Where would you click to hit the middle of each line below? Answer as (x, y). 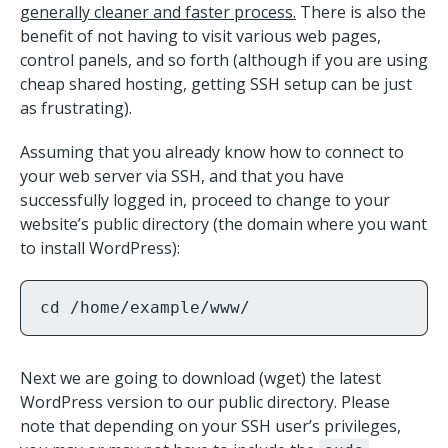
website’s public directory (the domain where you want (223, 224)
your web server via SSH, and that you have (182, 176)
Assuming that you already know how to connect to (212, 152)
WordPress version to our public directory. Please (205, 402)
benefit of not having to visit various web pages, (200, 36)
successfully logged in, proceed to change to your (205, 200)
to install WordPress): (100, 248)
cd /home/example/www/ (145, 307)
